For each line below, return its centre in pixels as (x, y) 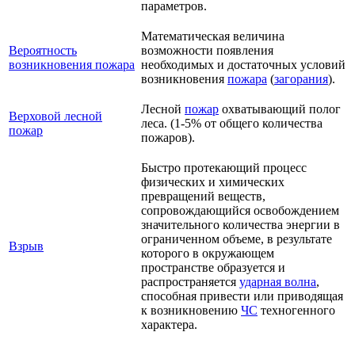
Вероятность (43, 51)
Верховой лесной (55, 116)
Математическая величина (213, 36)
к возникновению (191, 311)
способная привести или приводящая (242, 296)
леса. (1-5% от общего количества (232, 124)
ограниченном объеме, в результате (237, 239)
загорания (301, 79)
